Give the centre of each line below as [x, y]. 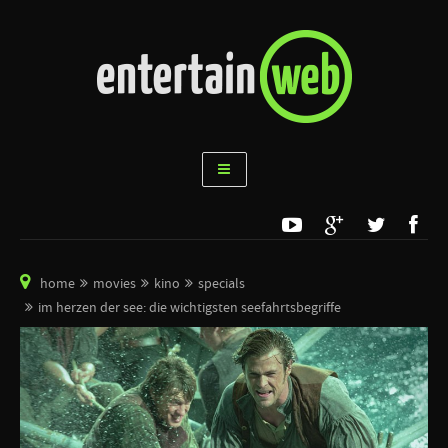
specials [221, 284]
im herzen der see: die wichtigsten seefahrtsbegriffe [189, 308]
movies [114, 284]
